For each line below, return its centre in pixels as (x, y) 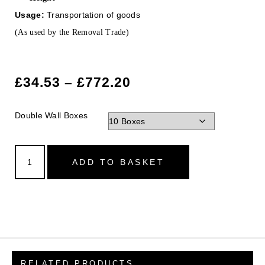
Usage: (30, 15)
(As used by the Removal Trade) (72, 33)
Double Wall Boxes (51, 116)
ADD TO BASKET (118, 162)
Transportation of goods (92, 15)
